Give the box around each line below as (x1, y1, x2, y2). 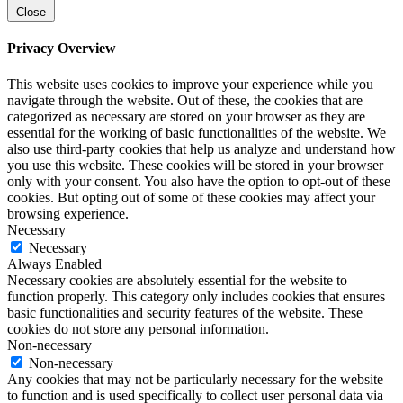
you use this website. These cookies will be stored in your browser (7, 157, 383, 173)
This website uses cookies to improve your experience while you (7, 76, 373, 92)
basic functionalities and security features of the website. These (7, 304, 363, 320)
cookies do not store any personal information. (7, 320, 269, 336)
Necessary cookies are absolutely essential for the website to (7, 272, 347, 288)
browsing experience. (7, 205, 129, 221)
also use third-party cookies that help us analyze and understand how (7, 140, 396, 157)
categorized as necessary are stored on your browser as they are (7, 108, 365, 124)
